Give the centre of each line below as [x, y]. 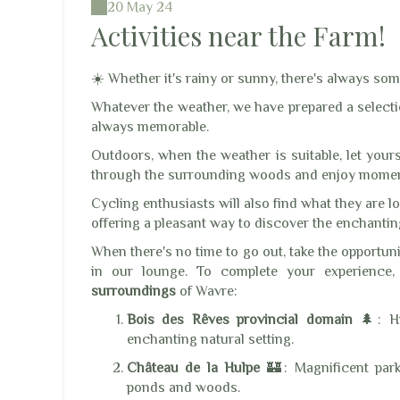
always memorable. [150, 126]
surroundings [133, 291]
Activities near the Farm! [238, 35]
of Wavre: [207, 291]
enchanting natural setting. [210, 339]
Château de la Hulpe [194, 367]
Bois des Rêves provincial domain [240, 319]
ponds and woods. [183, 387]
